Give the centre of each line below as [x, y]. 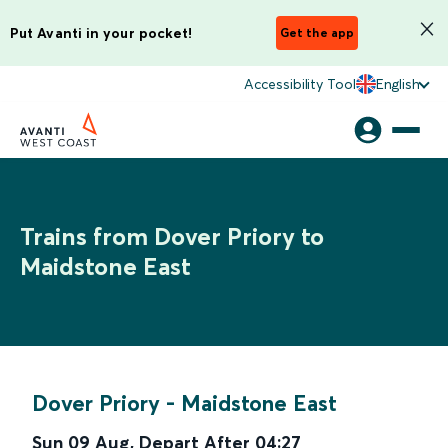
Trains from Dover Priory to [172, 236]
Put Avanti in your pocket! [101, 32]
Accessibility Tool [300, 84]
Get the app [317, 32]
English [397, 84]
